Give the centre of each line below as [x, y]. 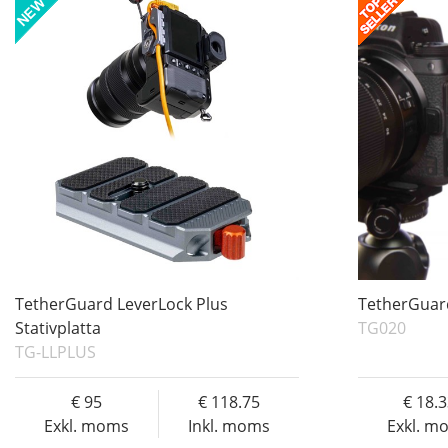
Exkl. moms [87, 426]
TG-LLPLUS [55, 352]
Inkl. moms [229, 426]
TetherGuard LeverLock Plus [121, 304]
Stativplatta [58, 328]
